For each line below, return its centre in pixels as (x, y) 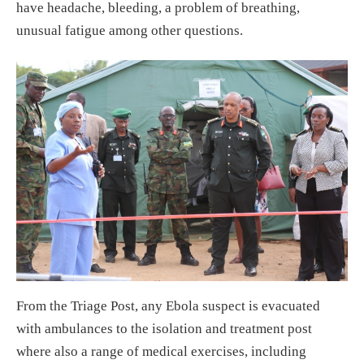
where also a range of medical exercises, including (161, 351)
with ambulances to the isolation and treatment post (164, 328)
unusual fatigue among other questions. (130, 30)
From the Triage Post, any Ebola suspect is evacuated (168, 305)
